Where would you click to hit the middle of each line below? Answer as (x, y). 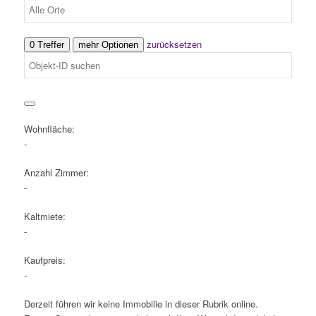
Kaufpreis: (44, 260)
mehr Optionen (108, 44)
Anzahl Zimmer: (56, 172)
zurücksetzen (174, 44)
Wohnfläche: (49, 128)
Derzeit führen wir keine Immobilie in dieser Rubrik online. (141, 303)
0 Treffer (47, 44)
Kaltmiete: (44, 216)
